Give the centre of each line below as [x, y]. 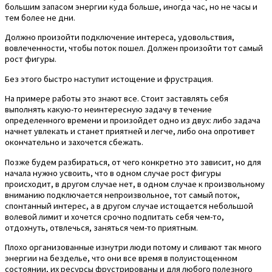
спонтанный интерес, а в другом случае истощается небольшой [129, 206]
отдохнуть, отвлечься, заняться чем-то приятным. [101, 227]
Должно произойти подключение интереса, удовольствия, [120, 37]
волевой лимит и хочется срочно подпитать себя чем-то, [114, 216]
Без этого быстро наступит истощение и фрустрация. [109, 79]
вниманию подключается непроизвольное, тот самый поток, [122, 195]
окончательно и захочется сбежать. [74, 142]
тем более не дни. [40, 17]
